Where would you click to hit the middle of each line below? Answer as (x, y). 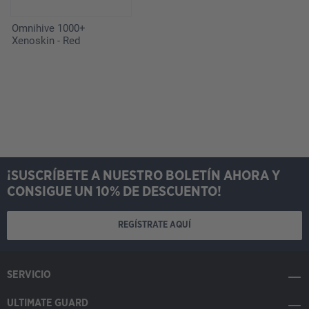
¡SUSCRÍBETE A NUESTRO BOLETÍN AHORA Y (143, 176)
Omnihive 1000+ (49, 28)
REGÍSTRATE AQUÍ (154, 225)
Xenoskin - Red (47, 40)
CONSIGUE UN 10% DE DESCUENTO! (114, 191)
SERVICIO (29, 275)
